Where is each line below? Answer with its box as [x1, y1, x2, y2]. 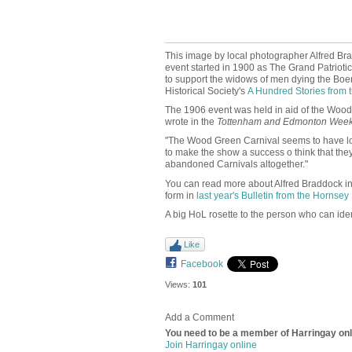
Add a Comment [164, 311, 234, 323]
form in [164, 189, 196, 201]
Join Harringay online [164, 339, 257, 350]
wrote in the [164, 116, 217, 128]
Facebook [180, 258, 223, 270]
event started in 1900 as [164, 62, 269, 74]
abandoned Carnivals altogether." [164, 159, 308, 170]
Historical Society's [164, 86, 247, 97]
